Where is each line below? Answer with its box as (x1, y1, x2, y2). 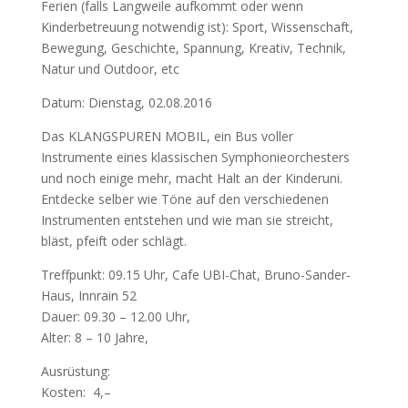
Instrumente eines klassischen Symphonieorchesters (40, 148, 350, 166)
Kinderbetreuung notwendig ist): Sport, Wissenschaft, (40, 18, 353, 36)
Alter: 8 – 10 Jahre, (40, 329, 148, 346)
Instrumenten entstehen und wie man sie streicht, (40, 211, 333, 229)
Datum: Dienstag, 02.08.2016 (40, 94, 212, 111)
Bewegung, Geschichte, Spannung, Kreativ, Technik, (40, 39, 346, 56)
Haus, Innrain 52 (40, 287, 137, 304)
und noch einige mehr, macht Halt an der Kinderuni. (40, 169, 342, 187)
